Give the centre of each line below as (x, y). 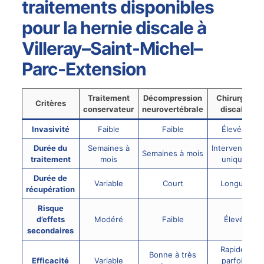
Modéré (108, 220)
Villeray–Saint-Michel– (112, 49)
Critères (50, 103)
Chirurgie (234, 98)
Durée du (51, 148)
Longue (234, 184)
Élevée (234, 129)
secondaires (51, 231)
